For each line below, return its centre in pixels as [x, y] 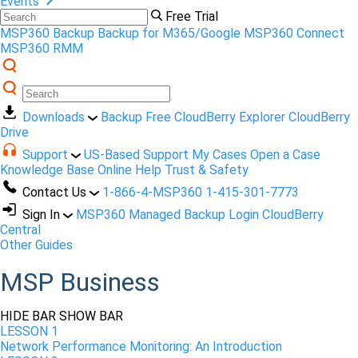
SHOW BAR [91, 316]
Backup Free [136, 117]
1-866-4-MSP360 [152, 193]
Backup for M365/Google [169, 34]
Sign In [41, 215]
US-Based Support [136, 155]
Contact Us [54, 193]
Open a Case [285, 155]
